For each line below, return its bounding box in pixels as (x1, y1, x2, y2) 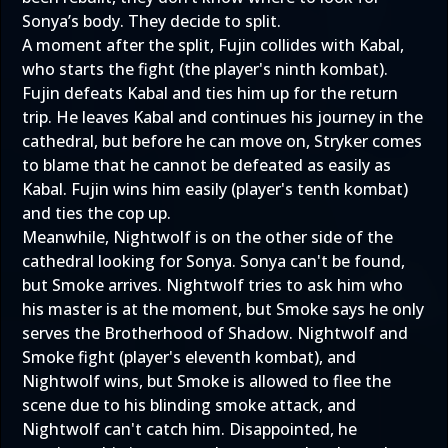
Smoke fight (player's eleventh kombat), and (22, 346, 356, 368)
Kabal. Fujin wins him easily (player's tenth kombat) (22, 178, 408, 200)
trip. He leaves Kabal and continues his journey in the (22, 106, 423, 128)
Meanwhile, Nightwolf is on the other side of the (22, 226, 393, 248)
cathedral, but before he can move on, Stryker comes (22, 130, 422, 152)
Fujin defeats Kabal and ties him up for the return (22, 82, 398, 104)
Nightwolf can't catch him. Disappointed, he (22, 418, 357, 440)
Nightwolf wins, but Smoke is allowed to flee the (22, 370, 391, 392)
